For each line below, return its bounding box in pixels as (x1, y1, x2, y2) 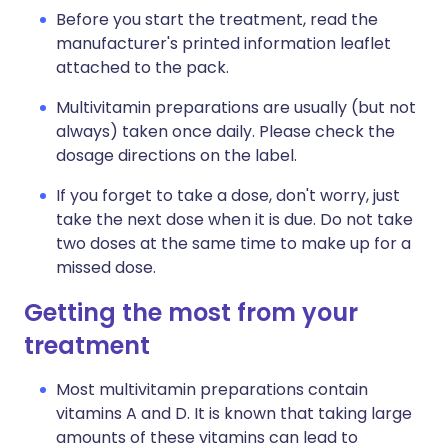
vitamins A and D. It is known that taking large (56, 402, 412, 425)
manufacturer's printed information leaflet (56, 32, 391, 55)
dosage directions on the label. (56, 144, 297, 167)
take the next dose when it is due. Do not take (56, 208, 413, 231)
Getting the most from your (24, 296, 358, 329)
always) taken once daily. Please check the (56, 120, 395, 143)
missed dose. (56, 256, 156, 279)
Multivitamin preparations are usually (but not (56, 96, 416, 119)
